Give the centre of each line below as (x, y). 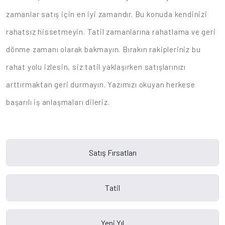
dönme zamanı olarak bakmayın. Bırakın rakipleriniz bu (103, 49)
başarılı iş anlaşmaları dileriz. (58, 102)
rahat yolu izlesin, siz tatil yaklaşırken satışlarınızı (96, 67)
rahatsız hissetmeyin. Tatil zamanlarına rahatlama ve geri (111, 32)
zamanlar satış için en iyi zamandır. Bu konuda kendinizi (107, 14)
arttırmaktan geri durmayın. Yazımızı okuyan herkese (101, 85)
